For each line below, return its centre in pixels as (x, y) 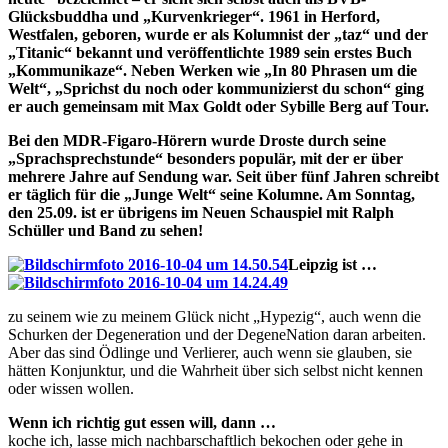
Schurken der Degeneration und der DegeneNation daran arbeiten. (217, 334)
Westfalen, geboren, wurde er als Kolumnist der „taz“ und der (218, 34)
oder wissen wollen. (71, 388)
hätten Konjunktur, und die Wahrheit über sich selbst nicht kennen (215, 370)
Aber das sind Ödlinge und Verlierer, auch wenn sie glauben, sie (210, 352)
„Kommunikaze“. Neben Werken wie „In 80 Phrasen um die (212, 70)
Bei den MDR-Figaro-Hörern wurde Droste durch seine (197, 140)
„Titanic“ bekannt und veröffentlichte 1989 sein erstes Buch (210, 52)
